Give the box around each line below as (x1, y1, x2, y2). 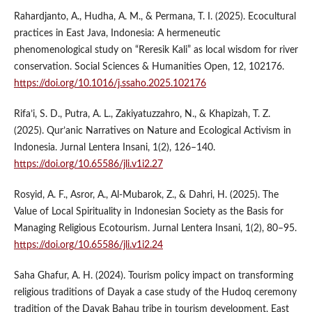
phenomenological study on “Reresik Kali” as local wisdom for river (13, 45, 298, 55)
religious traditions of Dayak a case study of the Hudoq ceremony (13, 287, 297, 297)
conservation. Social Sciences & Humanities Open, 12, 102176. (13, 61, 284, 72)
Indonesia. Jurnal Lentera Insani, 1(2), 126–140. (13, 142, 215, 153)
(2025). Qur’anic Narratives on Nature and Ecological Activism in (13, 125, 291, 136)
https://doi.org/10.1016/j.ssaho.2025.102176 (13, 78, 206, 88)
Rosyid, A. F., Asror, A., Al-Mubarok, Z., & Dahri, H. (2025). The (13, 189, 279, 200)
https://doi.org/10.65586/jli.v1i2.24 (13, 240, 163, 250)
